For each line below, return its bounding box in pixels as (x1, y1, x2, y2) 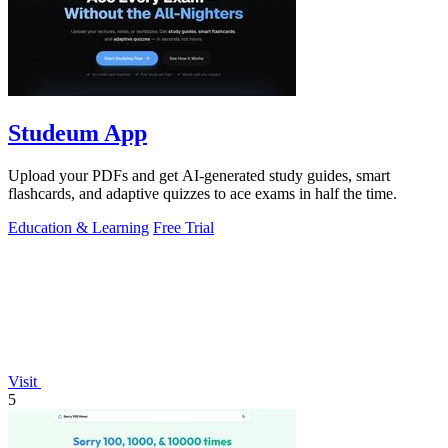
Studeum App (8, 120, 147, 147)
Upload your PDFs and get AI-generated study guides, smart (8, 167, 390, 185)
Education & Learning (8, 219, 149, 237)
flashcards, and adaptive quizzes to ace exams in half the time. (8, 185, 397, 203)
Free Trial (153, 219, 214, 237)
